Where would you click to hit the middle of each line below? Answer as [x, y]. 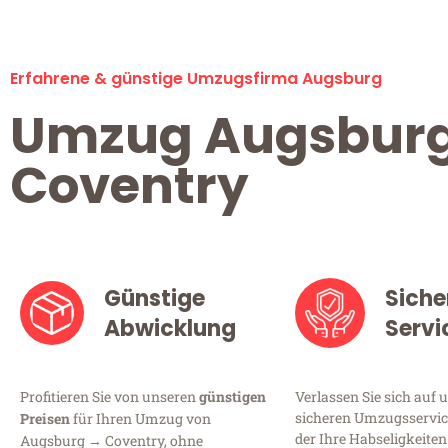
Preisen [45, 419]
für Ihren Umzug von [140, 419]
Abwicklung [170, 329]
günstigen [232, 397]
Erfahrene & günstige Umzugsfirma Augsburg [196, 79]
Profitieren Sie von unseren [109, 397]
